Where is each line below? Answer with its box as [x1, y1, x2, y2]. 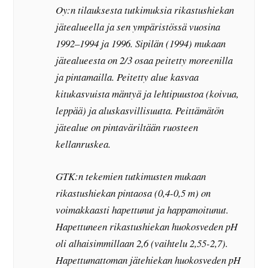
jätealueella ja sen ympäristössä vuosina [56, 20, 221, 34]
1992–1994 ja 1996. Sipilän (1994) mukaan [56, 36, 226, 51]
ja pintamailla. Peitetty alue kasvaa [56, 70, 199, 84]
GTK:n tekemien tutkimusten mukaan [56, 169, 206, 183]
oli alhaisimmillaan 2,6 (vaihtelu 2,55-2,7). [56, 236, 229, 250]
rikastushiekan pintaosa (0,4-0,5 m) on [56, 185, 211, 200]
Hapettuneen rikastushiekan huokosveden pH [56, 219, 238, 233]
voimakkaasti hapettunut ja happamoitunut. [56, 202, 229, 217]
